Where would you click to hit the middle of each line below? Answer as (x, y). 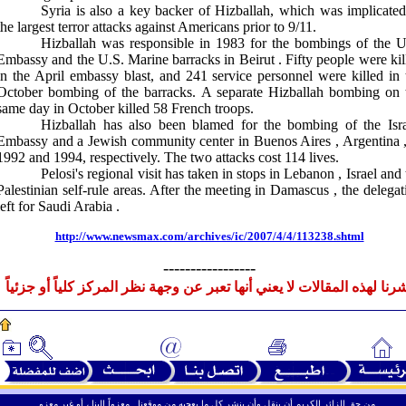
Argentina (371, 141)
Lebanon (309, 174)
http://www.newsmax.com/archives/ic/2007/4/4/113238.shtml (209, 236)
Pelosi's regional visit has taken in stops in (163, 174)
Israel (361, 174)
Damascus (300, 190)
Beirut (256, 59)
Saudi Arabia (76, 206)
